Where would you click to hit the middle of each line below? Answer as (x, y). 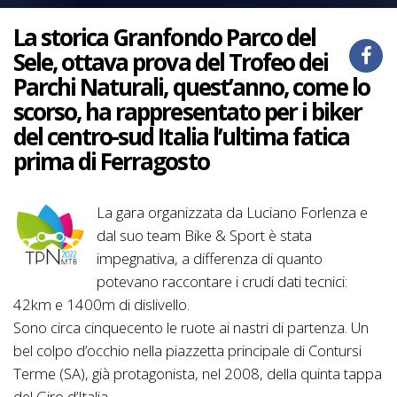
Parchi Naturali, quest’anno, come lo (192, 86)
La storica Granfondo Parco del (164, 37)
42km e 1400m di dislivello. (101, 304)
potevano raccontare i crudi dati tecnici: (222, 281)
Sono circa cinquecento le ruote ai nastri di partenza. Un (191, 327)
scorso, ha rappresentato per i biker (188, 111)
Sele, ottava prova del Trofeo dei (171, 62)
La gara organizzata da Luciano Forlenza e (232, 212)
